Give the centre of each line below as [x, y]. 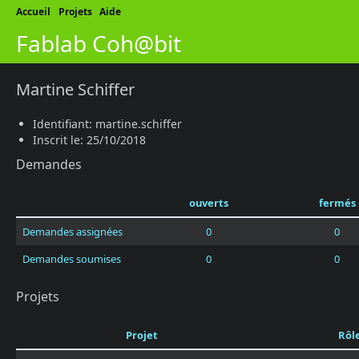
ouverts [208, 203]
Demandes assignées [73, 232]
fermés [337, 203]
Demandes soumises [72, 259]
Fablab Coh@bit [99, 43]
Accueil [33, 12]
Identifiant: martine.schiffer [107, 124]
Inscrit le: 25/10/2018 [89, 140]
